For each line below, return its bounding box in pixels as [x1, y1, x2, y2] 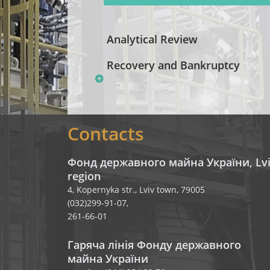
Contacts [67, 121, 144, 146]
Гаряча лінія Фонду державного [67, 237, 241, 252]
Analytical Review [107, 32, 198, 46]
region [67, 169, 101, 183]
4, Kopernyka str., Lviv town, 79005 [67, 184, 205, 195]
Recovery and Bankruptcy [107, 58, 240, 72]
